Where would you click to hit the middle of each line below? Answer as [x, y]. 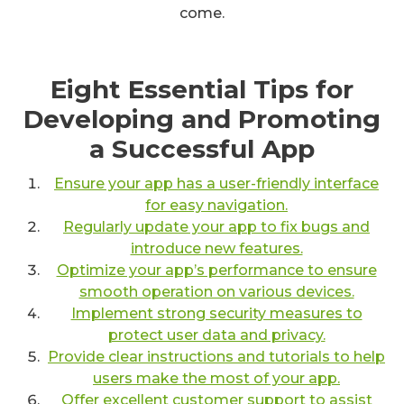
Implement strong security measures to [216, 313]
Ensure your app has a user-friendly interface [216, 183]
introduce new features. [216, 248]
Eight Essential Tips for [202, 89]
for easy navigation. [216, 205]
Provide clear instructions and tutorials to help [216, 356]
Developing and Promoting [202, 119]
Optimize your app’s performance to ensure [216, 270]
